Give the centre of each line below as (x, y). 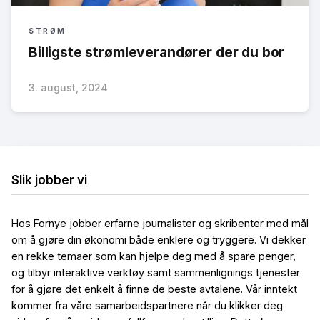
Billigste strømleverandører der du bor (157, 52)
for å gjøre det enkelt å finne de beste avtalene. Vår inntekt (154, 289)
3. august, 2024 (68, 88)
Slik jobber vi (49, 180)
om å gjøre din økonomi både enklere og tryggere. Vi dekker (159, 240)
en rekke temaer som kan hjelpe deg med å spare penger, (154, 256)
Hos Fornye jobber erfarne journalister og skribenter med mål (160, 224)
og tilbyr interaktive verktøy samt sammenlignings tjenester (156, 273)
